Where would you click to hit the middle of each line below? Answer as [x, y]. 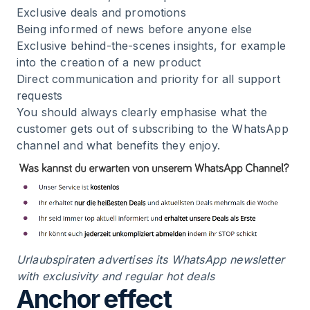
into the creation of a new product [109, 62]
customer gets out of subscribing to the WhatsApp [153, 129]
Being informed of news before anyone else [135, 29]
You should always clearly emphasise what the [142, 112]
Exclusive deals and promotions [101, 12]
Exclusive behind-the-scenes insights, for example [151, 46]
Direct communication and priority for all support [148, 79]
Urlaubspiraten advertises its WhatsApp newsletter [151, 259]
